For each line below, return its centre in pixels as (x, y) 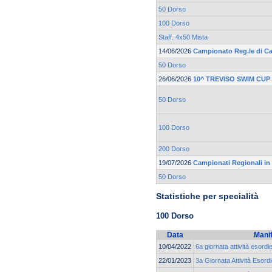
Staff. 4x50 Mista (183, 37)
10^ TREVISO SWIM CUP (232, 79)
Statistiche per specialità (207, 196)
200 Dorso (174, 149)
